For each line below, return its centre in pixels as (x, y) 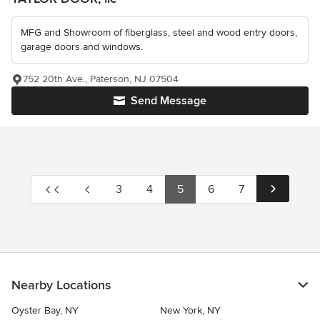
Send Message (169, 101)
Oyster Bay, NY (45, 310)
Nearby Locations (61, 285)
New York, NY (190, 310)
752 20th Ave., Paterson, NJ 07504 (101, 79)
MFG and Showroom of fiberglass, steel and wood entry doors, (159, 32)
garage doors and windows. (82, 47)
